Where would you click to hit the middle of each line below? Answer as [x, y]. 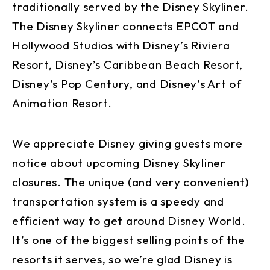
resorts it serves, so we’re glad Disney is [122, 259]
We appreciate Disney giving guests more [127, 144]
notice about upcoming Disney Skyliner [119, 163]
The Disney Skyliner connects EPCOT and [126, 26]
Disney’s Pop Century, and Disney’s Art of [127, 84]
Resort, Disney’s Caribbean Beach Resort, [127, 65]
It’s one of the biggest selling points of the [129, 240]
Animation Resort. [62, 103]
